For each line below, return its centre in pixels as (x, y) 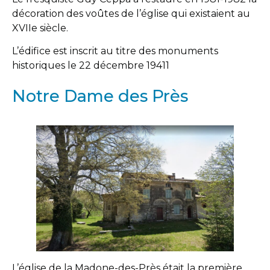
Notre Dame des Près (100, 96)
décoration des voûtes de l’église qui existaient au (131, 13)
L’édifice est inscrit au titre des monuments (115, 51)
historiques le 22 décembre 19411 (91, 66)
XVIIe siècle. (40, 28)
